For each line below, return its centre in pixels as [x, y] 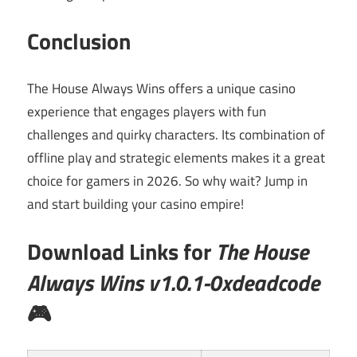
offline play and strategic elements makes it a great [176, 157]
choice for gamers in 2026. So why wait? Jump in [167, 180]
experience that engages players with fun [147, 111]
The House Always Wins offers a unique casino [161, 88]
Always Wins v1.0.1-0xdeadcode [173, 283]
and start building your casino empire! [135, 204]
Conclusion [79, 41]
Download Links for [122, 252]
